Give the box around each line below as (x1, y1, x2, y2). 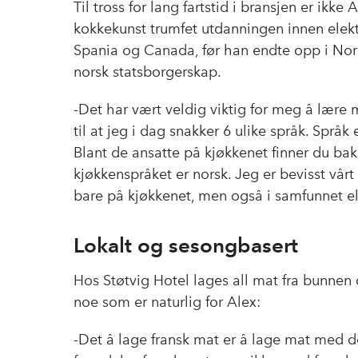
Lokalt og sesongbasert (74, 232, 298, 257)
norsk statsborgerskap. (74, 62, 221, 81)
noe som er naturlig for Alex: (74, 292, 261, 311)
